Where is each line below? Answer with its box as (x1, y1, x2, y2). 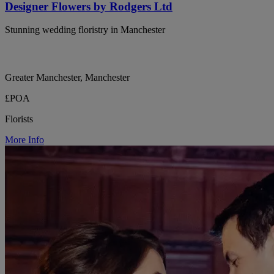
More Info (5, 135, 44, 146)
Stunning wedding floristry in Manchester (5, 24, 165, 35)
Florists (5, 114, 33, 125)
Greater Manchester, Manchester (5, 72, 130, 83)
